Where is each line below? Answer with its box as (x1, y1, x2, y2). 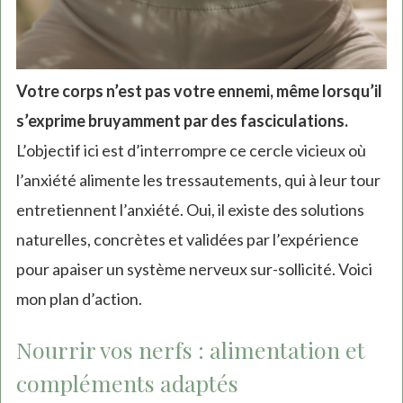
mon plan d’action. (15, 288, 142, 309)
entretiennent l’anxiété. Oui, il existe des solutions (15, 199, 364, 219)
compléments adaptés (15, 367, 238, 398)
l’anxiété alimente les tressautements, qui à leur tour (15, 169, 381, 190)
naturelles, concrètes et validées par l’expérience (15, 228, 359, 249)
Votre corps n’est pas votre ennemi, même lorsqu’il (15, 80, 382, 101)
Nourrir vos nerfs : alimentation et (15, 334, 365, 364)
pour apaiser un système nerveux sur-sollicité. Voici (15, 258, 372, 279)
